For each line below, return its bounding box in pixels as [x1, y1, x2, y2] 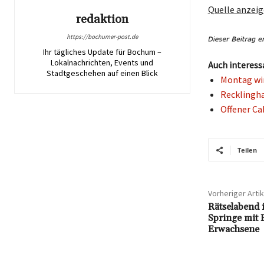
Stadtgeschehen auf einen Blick [46, 67, 158, 78]
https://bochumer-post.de [66, 32, 138, 41]
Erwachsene [207, 223, 259, 236]
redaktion [75, 11, 128, 27]
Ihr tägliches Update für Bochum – [42, 46, 161, 57]
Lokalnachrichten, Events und [51, 57, 154, 68]
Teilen [237, 146, 257, 155]
